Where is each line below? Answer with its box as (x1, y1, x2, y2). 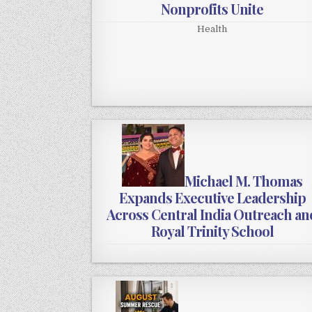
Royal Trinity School (150, 221, 274, 241)
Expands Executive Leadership (118, 188, 306, 208)
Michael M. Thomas (185, 171, 303, 191)
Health (197, 24, 228, 35)
